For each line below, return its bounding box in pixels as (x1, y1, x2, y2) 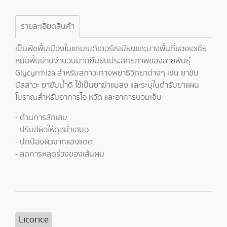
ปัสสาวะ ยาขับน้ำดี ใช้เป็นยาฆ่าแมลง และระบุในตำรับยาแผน (15, 80, 199, 91)
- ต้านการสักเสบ (15, 112, 67, 124)
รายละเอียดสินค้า (21, 21, 74, 32)
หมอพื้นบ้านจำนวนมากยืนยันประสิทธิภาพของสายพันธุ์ (15, 55, 191, 67)
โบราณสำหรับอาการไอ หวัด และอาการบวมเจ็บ (15, 92, 162, 103)
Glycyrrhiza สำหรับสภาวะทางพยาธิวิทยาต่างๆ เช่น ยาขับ (15, 67, 199, 79)
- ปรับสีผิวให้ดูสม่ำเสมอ (15, 124, 89, 136)
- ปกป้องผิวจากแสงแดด (15, 136, 93, 148)
